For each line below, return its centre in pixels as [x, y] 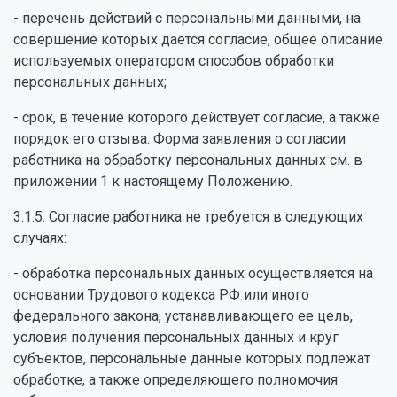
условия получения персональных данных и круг [176, 337]
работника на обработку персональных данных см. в [188, 160]
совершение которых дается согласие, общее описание [198, 39]
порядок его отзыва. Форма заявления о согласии [179, 139]
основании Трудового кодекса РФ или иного [161, 295]
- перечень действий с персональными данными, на [187, 18]
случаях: [40, 238]
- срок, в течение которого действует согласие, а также [197, 117]
